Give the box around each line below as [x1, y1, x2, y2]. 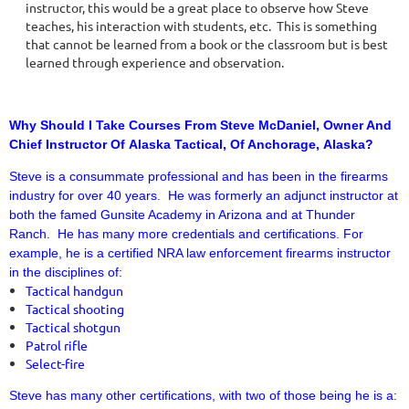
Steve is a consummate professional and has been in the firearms [9, 169, 388, 184]
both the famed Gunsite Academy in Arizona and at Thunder [9, 207, 355, 222]
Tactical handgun [26, 282, 123, 299]
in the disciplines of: [9, 265, 122, 279]
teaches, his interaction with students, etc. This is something [26, 17, 377, 34]
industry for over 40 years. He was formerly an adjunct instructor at [9, 188, 398, 203]
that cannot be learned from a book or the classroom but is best [26, 36, 388, 52]
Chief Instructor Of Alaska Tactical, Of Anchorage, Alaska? [9, 137, 373, 152]
